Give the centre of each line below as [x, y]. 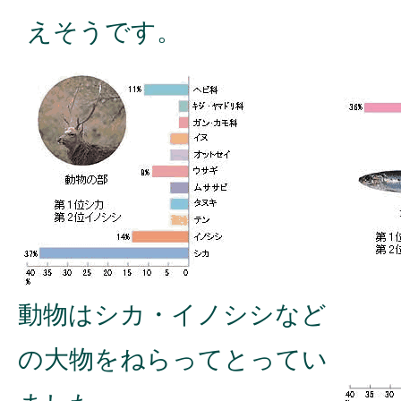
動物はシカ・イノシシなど [172, 314]
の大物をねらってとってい [173, 358]
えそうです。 [104, 31]
